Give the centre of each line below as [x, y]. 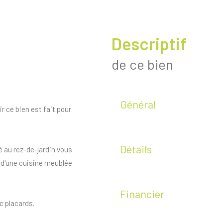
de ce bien [142, 64]
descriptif [154, 44]
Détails [136, 149]
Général [138, 104]
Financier [142, 194]
